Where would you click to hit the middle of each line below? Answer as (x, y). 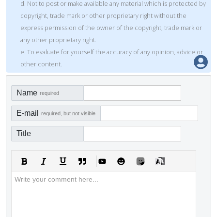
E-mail (28, 113)
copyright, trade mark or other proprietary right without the (103, 16)
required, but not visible (68, 114)
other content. (41, 64)
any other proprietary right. (58, 40)
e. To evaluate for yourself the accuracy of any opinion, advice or (112, 52)
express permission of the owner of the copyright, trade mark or (111, 28)
